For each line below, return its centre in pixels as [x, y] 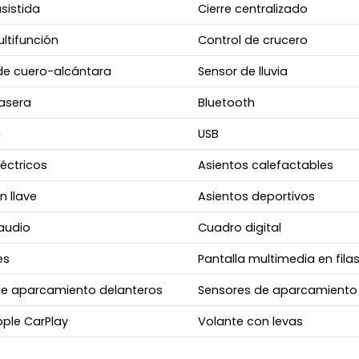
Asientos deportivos [256, 196]
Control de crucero [252, 40]
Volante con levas [250, 321]
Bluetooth [226, 102]
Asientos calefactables [265, 165]
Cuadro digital [239, 227]
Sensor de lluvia [242, 71]
